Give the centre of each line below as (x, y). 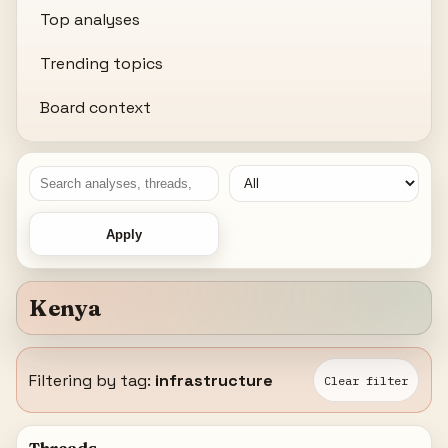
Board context (96, 107)
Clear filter (365, 380)
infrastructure (214, 380)
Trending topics (102, 63)
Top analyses (90, 19)
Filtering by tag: (92, 380)
